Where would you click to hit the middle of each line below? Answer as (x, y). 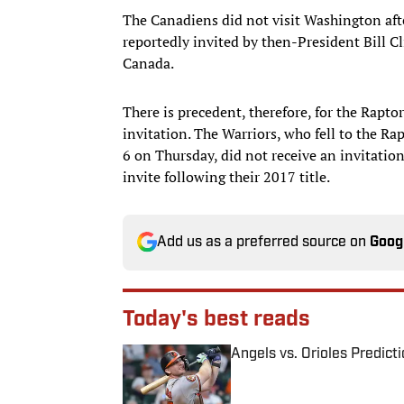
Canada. (148, 63)
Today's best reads (216, 320)
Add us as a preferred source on (263, 242)
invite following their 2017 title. (228, 176)
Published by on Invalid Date (309, 371)
